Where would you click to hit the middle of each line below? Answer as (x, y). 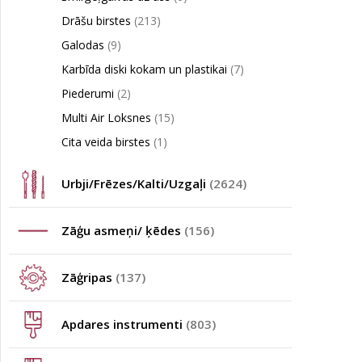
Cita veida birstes (107, 142)
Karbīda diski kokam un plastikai (146, 69)
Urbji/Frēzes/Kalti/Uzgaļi (135, 183)
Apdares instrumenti (124, 324)
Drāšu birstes (98, 21)
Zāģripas (88, 277)
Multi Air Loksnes (108, 118)
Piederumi (89, 93)
